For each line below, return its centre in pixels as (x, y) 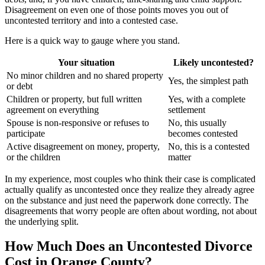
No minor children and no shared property (85, 75)
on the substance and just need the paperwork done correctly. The (127, 200)
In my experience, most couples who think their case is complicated (130, 179)
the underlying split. (42, 221)
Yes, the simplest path (208, 80)
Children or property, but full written (74, 99)
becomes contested (203, 133)
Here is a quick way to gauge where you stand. (92, 40)
